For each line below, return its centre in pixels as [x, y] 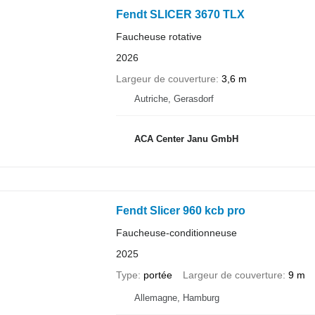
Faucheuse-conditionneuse [176, 232]
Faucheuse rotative [159, 36]
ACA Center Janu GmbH [186, 139]
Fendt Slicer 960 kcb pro [180, 210]
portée [157, 275]
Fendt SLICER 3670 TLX [180, 14]
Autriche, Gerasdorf [174, 98]
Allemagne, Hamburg [176, 297]
